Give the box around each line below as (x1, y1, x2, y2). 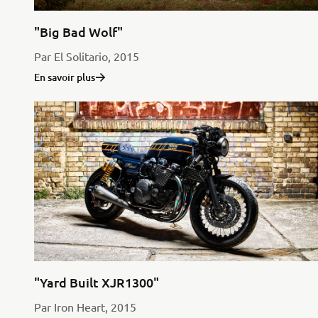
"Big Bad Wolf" (34, 23, 123, 40)
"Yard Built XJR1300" (34, 274, 159, 291)
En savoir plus (34, 70, 95, 84)
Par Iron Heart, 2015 (34, 300, 136, 314)
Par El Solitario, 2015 (34, 49, 139, 64)
